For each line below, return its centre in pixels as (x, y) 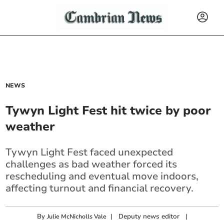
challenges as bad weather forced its (91, 164)
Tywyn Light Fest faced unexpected (89, 152)
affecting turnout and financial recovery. (100, 188)
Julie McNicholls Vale (77, 216)
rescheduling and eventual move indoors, (102, 176)
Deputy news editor (149, 216)
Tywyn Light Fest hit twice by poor (108, 110)
